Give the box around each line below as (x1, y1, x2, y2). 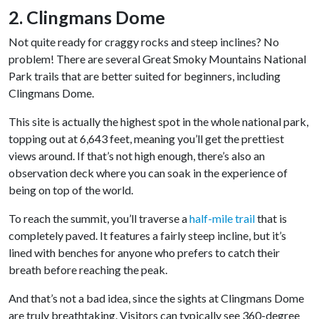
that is (255, 211, 287, 226)
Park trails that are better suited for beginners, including (9, 69, 281, 83)
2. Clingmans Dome (9, 6, 165, 28)
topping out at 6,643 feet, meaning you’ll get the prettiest (9, 132, 284, 146)
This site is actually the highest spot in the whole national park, (9, 115, 308, 129)
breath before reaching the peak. (9, 263, 167, 277)
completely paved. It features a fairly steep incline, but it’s (9, 229, 286, 243)
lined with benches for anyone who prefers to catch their (9, 246, 280, 260)
